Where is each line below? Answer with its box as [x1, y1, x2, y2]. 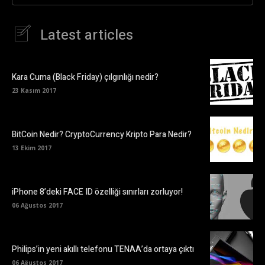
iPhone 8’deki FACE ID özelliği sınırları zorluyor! [12, 186, 183, 199]
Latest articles [40, 24, 133, 46]
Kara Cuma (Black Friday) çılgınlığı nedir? [12, 71, 159, 84]
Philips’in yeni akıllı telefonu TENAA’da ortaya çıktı [12, 243, 194, 256]
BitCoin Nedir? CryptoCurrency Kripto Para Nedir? [12, 128, 192, 141]
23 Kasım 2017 [12, 86, 56, 95]
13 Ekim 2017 [12, 144, 51, 153]
